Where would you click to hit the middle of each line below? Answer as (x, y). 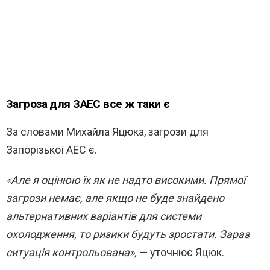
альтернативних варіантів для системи (104, 216)
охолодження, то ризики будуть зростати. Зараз (128, 234)
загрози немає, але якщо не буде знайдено (115, 198)
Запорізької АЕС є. (52, 150)
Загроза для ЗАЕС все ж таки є (89, 105)
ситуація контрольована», (71, 253)
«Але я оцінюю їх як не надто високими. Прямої (126, 180)
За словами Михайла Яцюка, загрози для (107, 132)
